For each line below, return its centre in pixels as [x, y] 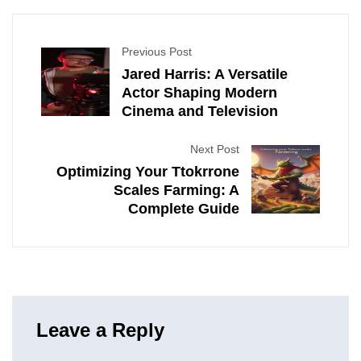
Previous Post [157, 52]
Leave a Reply [100, 330]
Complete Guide [184, 209]
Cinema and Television [200, 112]
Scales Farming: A [176, 191]
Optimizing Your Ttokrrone [148, 172]
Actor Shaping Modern [199, 93]
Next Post [215, 149]
